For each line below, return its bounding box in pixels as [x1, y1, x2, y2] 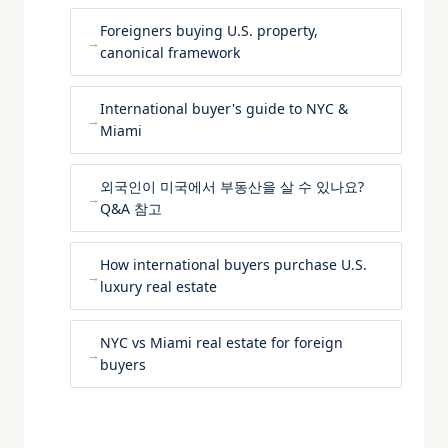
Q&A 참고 [100, 199, 163, 218]
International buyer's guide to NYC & [100, 99, 349, 118]
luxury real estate [100, 277, 218, 296]
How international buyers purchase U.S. [100, 255, 368, 274]
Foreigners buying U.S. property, [100, 21, 319, 40]
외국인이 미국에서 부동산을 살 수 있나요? [100, 177, 365, 196]
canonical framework [100, 43, 241, 62]
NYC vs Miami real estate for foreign [100, 333, 344, 352]
